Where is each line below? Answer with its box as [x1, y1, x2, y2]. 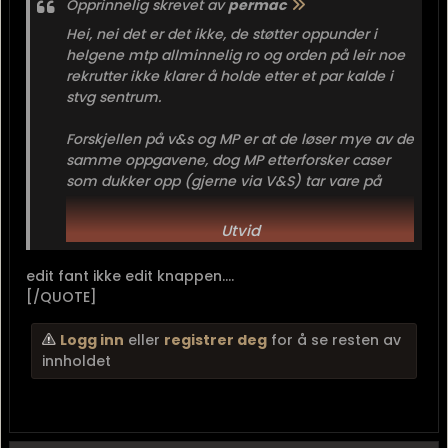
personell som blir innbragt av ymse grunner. [66, 192, 381, 212]
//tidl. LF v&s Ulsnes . [66, 234, 209, 254]
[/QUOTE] [26, 287, 97, 307]
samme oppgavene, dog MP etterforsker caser [66, 150, 390, 170]
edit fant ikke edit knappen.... [26, 266, 234, 286]
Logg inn [60, 330, 124, 350]
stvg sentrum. [66, 87, 161, 107]
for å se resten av [267, 330, 401, 350]
